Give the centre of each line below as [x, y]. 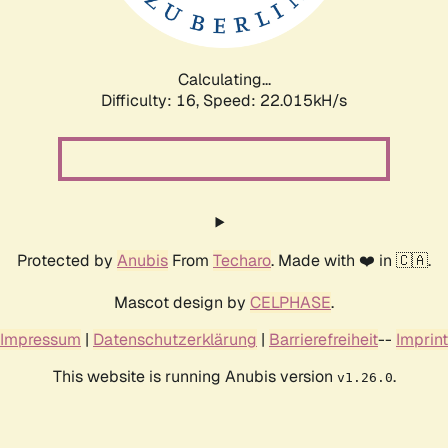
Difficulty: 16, [152, 100]
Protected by [67, 260]
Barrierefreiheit [323, 339]
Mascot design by [182, 302]
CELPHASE [290, 302]
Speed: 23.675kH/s [275, 100]
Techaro [242, 260]
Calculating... [224, 79]
